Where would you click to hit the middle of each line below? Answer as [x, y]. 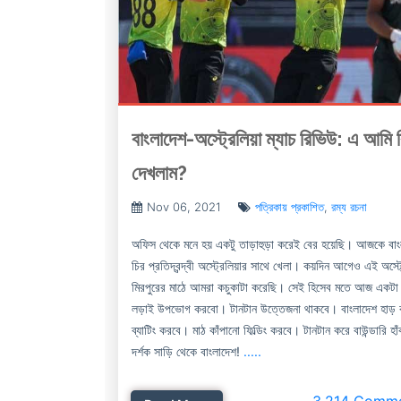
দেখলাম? [159, 173]
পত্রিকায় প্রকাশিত [290, 207]
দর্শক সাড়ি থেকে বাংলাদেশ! [188, 351]
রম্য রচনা [349, 207]
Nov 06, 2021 [184, 207]
